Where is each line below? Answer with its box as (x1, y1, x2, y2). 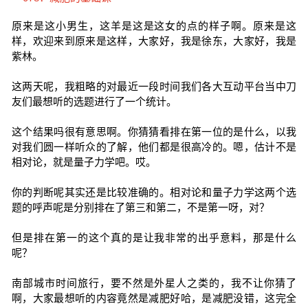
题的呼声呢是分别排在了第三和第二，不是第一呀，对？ (11, 201, 269, 213)
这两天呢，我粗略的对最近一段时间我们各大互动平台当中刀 (11, 80, 297, 92)
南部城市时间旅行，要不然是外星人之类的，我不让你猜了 (11, 277, 297, 289)
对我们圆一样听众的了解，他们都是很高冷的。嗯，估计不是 (11, 141, 297, 153)
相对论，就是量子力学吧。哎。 (11, 156, 156, 168)
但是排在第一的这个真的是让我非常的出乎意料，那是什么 (11, 232, 297, 243)
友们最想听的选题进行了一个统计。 (11, 96, 177, 107)
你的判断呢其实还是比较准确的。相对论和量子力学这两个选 (11, 186, 297, 198)
